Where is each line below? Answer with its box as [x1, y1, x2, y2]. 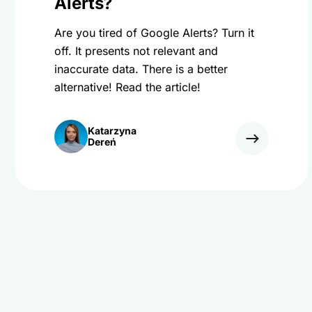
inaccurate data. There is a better [54, 62, 228, 76]
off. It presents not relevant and [54, 44, 218, 58]
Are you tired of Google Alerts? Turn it [54, 26, 254, 40]
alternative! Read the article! [54, 80, 201, 94]
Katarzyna [88, 125, 136, 136]
